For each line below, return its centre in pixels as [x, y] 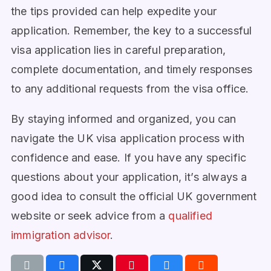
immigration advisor [61, 235]
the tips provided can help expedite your [114, 11]
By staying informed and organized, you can [124, 119]
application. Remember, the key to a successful [132, 31]
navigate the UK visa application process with [128, 138]
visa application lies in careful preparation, [119, 50]
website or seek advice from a [90, 216]
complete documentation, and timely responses [132, 69]
